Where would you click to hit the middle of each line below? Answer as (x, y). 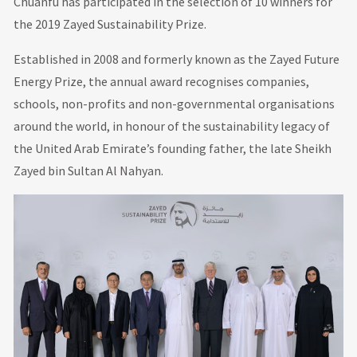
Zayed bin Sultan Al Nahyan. (89, 171)
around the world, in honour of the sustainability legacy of (172, 126)
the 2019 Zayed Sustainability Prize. (110, 24)
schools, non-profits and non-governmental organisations (175, 104)
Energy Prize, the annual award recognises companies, (162, 81)
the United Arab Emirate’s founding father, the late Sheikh (173, 148)
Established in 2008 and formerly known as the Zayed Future (177, 59)
